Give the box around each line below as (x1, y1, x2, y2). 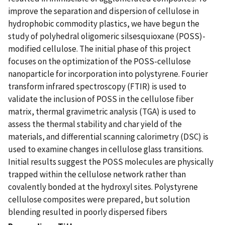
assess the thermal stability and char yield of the (8, 118, 182, 130)
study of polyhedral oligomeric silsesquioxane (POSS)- (8, 30, 205, 42)
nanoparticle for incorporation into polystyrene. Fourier (8, 68, 208, 79)
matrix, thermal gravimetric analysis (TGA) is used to (8, 105, 196, 117)
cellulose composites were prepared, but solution (8, 193, 190, 205)
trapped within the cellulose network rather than (8, 168, 186, 180)
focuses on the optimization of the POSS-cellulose (8, 55, 191, 67)
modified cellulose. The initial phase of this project (8, 43, 191, 54)
